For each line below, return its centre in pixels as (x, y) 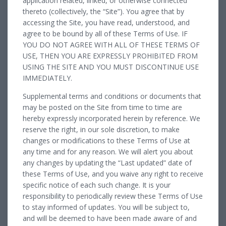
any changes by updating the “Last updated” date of (107, 162)
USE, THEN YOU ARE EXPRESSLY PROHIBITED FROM (110, 55)
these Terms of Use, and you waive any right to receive (113, 174)
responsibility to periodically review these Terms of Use (113, 196)
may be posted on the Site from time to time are (102, 107)
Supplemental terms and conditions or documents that (112, 96)
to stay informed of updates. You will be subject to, (106, 207)
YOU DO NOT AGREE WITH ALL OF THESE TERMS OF (111, 44)
